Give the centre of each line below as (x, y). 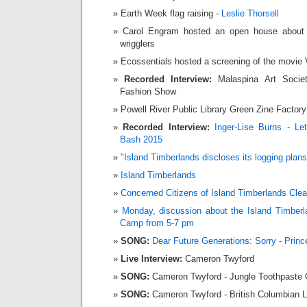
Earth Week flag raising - (171, 13)
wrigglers (137, 44)
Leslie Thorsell (250, 13)
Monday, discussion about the (185, 211)
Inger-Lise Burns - (254, 127)
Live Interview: (153, 259)
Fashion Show (148, 91)
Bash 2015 (141, 139)
